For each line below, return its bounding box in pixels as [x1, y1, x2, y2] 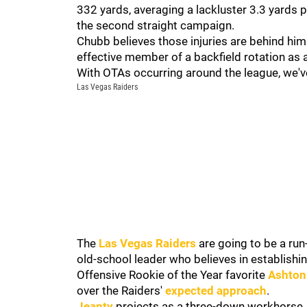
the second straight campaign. [77, 19, 234, 32]
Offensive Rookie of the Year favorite [77, 268, 268, 282]
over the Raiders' [77, 284, 165, 297]
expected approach [165, 284, 267, 297]
